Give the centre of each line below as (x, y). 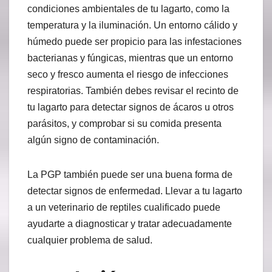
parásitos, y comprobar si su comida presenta (124, 124)
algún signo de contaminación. (93, 140)
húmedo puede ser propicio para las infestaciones (134, 42)
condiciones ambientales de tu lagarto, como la (128, 9)
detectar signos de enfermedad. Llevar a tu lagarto (135, 191)
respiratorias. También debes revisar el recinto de (133, 91)
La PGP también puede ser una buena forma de (130, 175)
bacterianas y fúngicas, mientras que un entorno (130, 58)
